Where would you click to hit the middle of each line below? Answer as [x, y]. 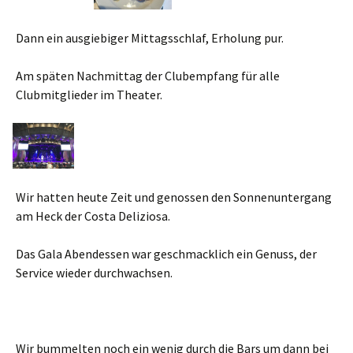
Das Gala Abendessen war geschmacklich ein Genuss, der [166, 254]
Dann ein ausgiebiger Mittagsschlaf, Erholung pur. [150, 37]
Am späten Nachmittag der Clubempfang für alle [148, 75]
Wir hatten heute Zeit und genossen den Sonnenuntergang [174, 197]
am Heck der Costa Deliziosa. [93, 216]
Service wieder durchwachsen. [94, 273]
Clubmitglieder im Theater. [89, 94]
